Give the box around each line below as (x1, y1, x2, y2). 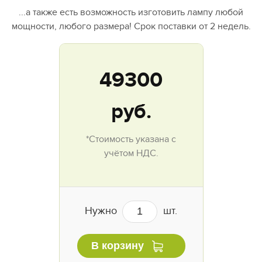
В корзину (91, 239, 144, 251)
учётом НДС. (104, 147, 158, 159)
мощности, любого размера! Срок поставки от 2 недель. (11, 20, 251, 32)
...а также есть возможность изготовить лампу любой (19, 6, 243, 18)
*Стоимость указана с (86, 133, 176, 145)
